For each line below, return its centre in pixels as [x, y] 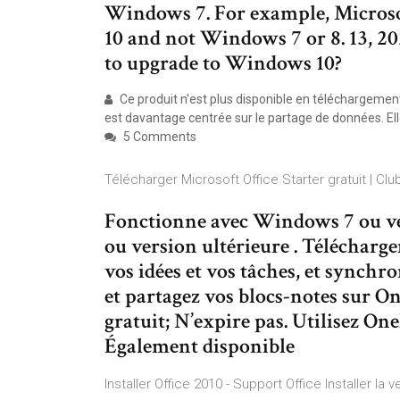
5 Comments [158, 137]
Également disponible [200, 346]
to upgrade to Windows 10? [223, 63]
